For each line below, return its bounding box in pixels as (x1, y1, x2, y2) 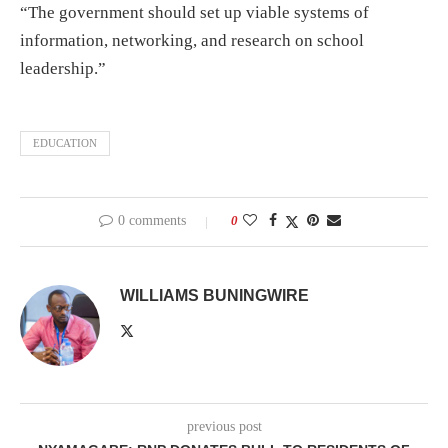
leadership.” (20, 58, 106, 78)
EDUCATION (33, 136, 97, 149)
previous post (186, 418, 262, 434)
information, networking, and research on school (20, 30, 364, 50)
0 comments (118, 212, 186, 228)
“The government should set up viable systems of (20, 2, 369, 22)
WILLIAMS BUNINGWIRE (120, 286, 309, 304)
